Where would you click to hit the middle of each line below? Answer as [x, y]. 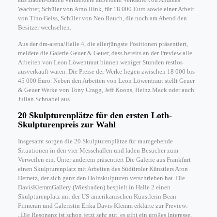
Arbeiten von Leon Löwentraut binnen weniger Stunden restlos [100, 62]
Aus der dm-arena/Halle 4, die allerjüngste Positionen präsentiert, [103, 44]
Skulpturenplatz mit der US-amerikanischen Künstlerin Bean [97, 196]
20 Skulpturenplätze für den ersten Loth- [95, 115]
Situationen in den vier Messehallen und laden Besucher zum [98, 150]
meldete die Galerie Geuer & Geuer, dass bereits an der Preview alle [105, 53]
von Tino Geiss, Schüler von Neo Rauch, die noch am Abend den [102, 18]
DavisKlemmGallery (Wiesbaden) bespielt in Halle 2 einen [94, 187]
